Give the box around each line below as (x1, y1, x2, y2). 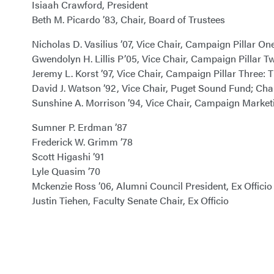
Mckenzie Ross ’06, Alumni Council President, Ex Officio (32, 178, 272, 193)
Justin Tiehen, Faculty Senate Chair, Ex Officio (32, 193, 229, 207)
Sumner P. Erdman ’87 (32, 119, 127, 134)
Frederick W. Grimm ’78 (32, 134, 133, 149)
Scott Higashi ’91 (32, 149, 104, 163)
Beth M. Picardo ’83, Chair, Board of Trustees (32, 12, 225, 26)
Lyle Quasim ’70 (32, 163, 110, 178)
